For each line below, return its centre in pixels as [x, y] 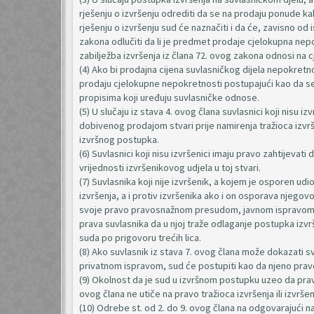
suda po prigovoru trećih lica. [140, 238]
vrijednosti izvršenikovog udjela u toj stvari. [170, 168]
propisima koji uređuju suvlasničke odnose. [169, 97]
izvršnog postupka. [119, 139]
